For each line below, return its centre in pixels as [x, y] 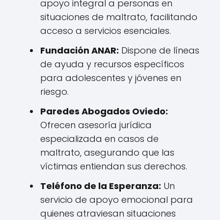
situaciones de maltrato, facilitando [119, 17]
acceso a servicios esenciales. [106, 31]
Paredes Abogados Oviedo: [104, 111]
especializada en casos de [99, 139]
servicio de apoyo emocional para [117, 200]
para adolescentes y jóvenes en [111, 78]
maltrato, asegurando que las [107, 152]
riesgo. [55, 92]
